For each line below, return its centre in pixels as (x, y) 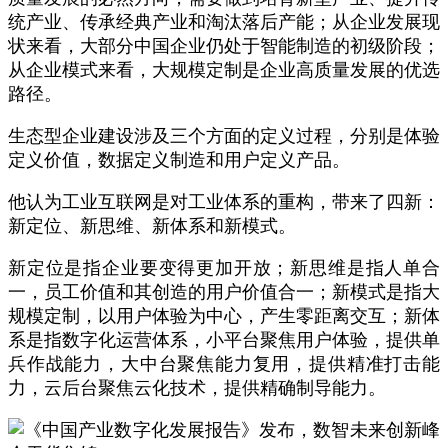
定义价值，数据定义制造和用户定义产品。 (179, 160)
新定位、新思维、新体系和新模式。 (152, 226)
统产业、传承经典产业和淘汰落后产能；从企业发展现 (224, 22)
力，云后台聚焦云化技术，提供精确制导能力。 (197, 388)
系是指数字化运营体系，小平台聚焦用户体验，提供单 (224, 340)
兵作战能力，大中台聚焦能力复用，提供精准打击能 (224, 364)
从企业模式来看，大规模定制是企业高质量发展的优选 (224, 70)
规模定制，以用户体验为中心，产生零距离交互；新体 (224, 316)
